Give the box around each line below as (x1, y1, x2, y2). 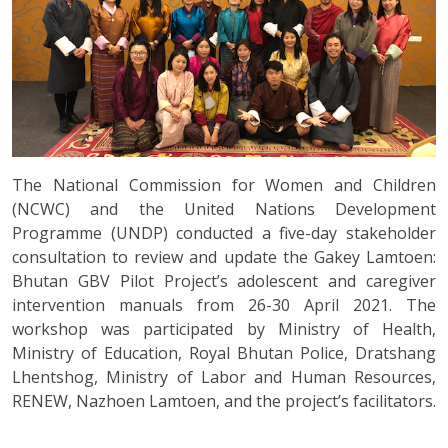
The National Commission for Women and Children (12, 173, 436, 196)
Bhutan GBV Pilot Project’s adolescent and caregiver (12, 269, 436, 292)
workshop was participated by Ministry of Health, (12, 317, 436, 340)
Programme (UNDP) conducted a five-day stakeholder (12, 221, 436, 244)
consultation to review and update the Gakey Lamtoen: (12, 245, 436, 268)
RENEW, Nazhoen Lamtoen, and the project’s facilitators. (12, 389, 436, 412)
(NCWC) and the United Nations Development (12, 197, 436, 220)
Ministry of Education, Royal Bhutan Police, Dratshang (12, 341, 436, 364)
